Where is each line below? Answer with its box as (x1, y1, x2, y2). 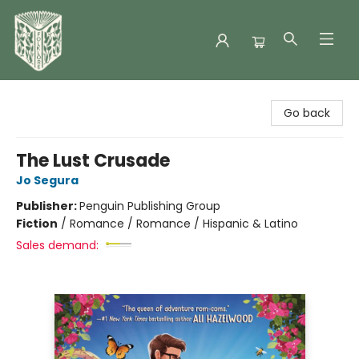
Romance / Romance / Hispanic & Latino (70, 216, 298, 232)
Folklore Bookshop (12, 87, 111, 103)
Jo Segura (16, 172, 79, 188)
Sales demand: (16, 237, 99, 253)
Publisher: (16, 198, 79, 214)
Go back (284, 105, 330, 121)
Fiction (16, 216, 58, 232)
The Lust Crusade (16, 148, 170, 173)
